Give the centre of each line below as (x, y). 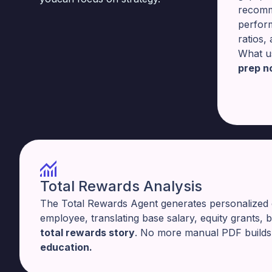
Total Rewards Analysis (121, 186)
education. (66, 247)
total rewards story (87, 233)
